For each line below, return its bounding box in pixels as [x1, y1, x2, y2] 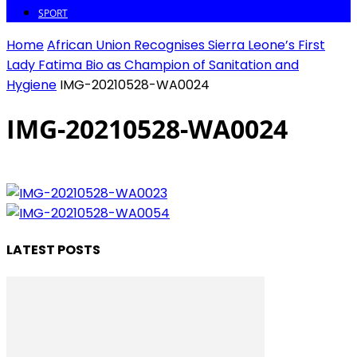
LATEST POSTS [6, 240, 100, 259]
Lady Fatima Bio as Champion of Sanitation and [6, 55, 299, 74]
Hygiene [6, 75, 57, 94]
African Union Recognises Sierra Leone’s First [47, 35, 325, 54]
